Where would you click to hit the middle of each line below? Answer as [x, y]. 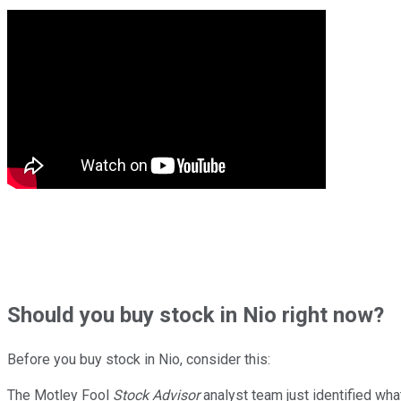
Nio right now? [311, 315]
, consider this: [225, 359]
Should [43, 315]
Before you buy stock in [81, 359]
